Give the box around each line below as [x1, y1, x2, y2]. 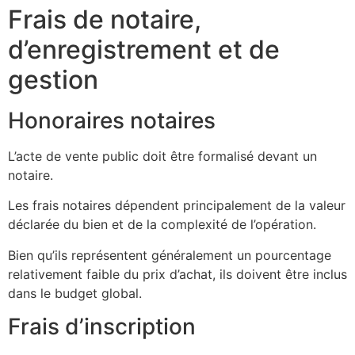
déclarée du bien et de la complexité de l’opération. [8, 216, 316, 233]
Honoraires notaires [8, 106, 216, 134]
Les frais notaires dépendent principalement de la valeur [8, 197, 345, 214]
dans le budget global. [8, 284, 142, 301]
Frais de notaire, [8, 3, 201, 35]
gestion [8, 63, 98, 95]
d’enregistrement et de [8, 33, 280, 65]
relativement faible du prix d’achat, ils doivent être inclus [8, 265, 347, 282]
